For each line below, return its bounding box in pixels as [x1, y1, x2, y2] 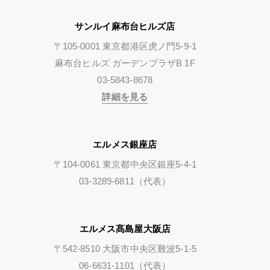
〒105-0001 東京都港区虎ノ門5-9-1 [53, 40, 197, 51]
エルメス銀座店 [93, 139, 157, 149]
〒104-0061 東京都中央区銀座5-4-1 [53, 159, 197, 169]
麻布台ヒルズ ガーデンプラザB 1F [54, 57, 195, 68]
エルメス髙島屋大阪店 [79, 223, 171, 234]
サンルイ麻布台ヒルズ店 [74, 20, 175, 31]
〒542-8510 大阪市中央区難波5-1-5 [53, 243, 197, 254]
